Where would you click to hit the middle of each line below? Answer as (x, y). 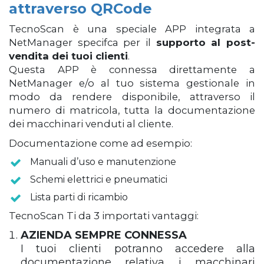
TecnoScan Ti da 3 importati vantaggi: (104, 216)
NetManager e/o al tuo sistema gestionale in (132, 83)
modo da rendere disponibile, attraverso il (132, 97)
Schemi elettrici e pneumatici (99, 179)
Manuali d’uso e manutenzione (103, 162)
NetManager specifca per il (82, 42)
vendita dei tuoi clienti (68, 56)
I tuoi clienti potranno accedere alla (138, 249)
